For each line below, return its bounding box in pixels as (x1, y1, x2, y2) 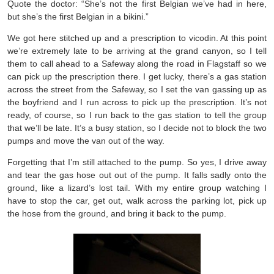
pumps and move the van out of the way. (7, 135, 165, 146)
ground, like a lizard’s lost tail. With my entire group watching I (7, 182, 267, 193)
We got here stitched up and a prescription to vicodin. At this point (7, 32, 267, 43)
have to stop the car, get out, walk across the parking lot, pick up (7, 195, 267, 206)
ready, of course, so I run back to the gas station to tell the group (7, 109, 267, 120)
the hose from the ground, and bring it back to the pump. (7, 208, 226, 218)
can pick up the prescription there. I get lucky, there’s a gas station (7, 71, 267, 81)
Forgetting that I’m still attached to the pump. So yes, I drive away (7, 157, 267, 167)
